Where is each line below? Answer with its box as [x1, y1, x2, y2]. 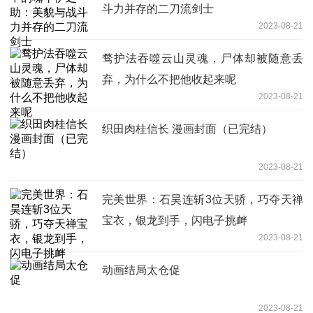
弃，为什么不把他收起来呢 [102, 73, 236, 85]
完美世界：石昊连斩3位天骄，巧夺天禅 [102, 193, 303, 205]
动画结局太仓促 [102, 263, 180, 276]
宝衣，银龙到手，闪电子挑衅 [102, 214, 247, 226]
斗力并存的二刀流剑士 [102, 2, 214, 15]
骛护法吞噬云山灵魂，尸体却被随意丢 [102, 52, 303, 64]
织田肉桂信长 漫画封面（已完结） [102, 122, 272, 135]
